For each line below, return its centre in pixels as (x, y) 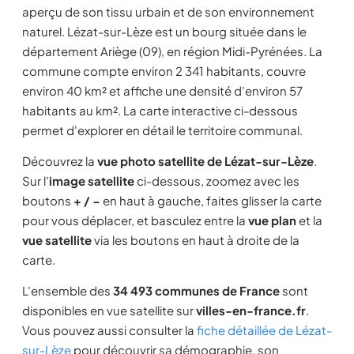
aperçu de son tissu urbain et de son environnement (168, 11)
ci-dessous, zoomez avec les (217, 181)
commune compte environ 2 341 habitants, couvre (164, 71)
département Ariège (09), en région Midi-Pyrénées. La (172, 51)
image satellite (92, 181)
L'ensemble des (68, 290)
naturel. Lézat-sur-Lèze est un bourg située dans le (164, 31)
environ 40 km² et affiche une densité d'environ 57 (162, 90)
